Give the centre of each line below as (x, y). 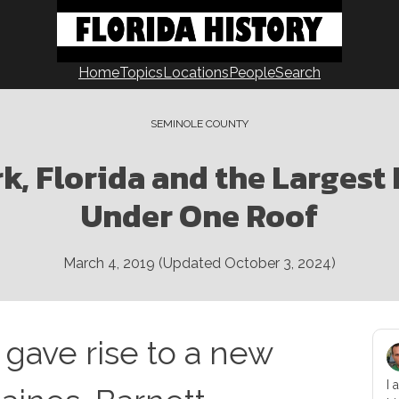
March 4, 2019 (109, 263)
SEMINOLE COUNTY (199, 124)
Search (298, 73)
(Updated (190, 263)
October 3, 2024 (278, 263)
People (252, 73)
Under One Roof (199, 216)
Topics (141, 73)
